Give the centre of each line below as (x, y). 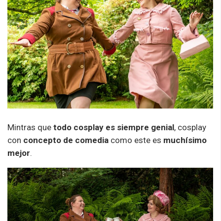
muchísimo (185, 140)
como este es (136, 140)
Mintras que (29, 128)
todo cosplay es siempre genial (113, 128)
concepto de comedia (66, 140)
